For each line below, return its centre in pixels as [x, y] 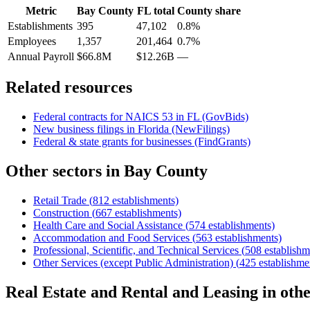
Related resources [69, 88]
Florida [153, 129]
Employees [32, 41]
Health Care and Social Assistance [108, 226]
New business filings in [85, 129]
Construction [61, 213]
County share [209, 10]
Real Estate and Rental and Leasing [132, 292]
